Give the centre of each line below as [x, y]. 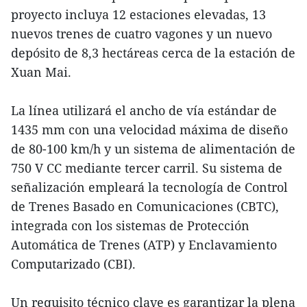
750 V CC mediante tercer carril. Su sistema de [147, 168]
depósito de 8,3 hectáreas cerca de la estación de [153, 52]
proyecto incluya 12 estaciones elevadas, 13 [138, 14]
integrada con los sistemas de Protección [130, 225]
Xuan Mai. [41, 72]
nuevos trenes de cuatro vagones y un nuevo [142, 33]
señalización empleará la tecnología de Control [149, 187]
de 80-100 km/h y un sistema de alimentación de [153, 148]
